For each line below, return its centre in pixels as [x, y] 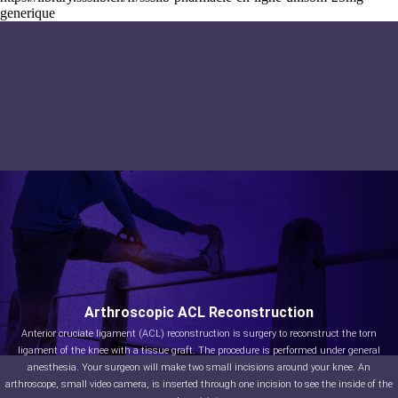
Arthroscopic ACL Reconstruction [199, 312]
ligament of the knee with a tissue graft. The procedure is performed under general [199, 350]
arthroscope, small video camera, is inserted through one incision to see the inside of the [199, 384]
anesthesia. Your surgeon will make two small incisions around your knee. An [199, 367]
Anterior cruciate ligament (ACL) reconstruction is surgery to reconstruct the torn [199, 334]
